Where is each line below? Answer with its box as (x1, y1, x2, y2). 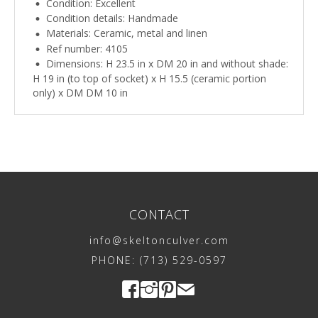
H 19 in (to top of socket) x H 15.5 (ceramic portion (33, 72, 266, 86)
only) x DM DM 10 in (33, 86, 128, 100)
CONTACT (128, 206, 190, 224)
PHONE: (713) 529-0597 (91, 253, 227, 268)
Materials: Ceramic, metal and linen (46, 26, 207, 40)
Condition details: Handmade (46, 11, 178, 26)
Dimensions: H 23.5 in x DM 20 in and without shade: (46, 56, 288, 70)
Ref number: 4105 (46, 41, 128, 55)
